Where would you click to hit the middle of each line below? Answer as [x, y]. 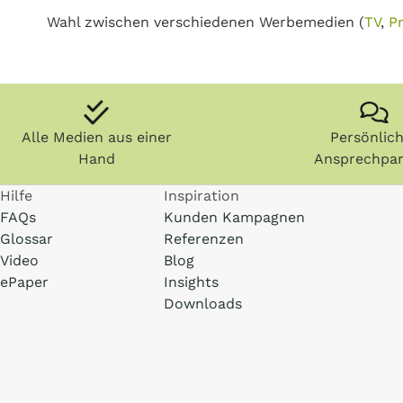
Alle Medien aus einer [96, 137]
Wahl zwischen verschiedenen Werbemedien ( [206, 22]
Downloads [203, 304]
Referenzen [204, 239]
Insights [192, 282]
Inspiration [202, 196]
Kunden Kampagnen [235, 217]
